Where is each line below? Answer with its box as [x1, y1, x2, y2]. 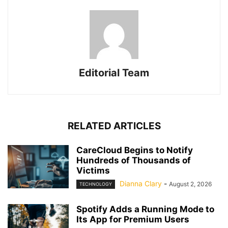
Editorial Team [79, 67, 149, 79]
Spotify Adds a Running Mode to [76, 204, 214, 215]
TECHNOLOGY [79, 181, 112, 187]
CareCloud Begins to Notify [76, 145, 193, 155]
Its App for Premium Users [76, 214, 189, 225]
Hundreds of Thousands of [76, 155, 191, 165]
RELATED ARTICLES [67, 120, 161, 132]
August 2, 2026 [169, 180, 212, 188]
